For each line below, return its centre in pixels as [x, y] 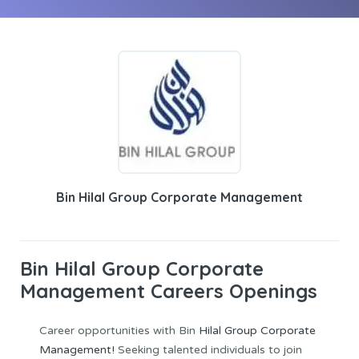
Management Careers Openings [169, 291]
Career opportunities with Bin [119, 331]
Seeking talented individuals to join [208, 350]
